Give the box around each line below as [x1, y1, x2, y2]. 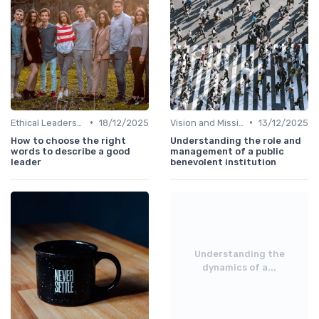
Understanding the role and [170, 135, 301, 146]
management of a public [170, 145, 284, 157]
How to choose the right [11, 135, 126, 146]
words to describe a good [11, 145, 130, 157]
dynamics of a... [202, 261, 276, 273]
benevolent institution [170, 156, 276, 167]
